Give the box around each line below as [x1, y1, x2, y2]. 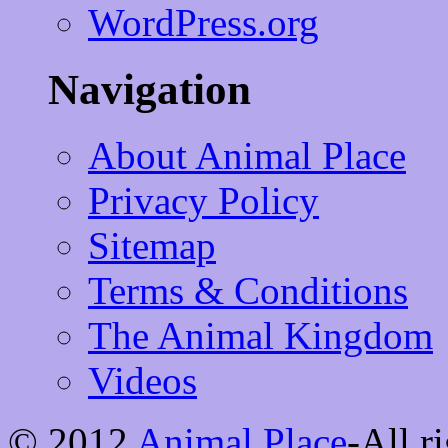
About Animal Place [88, 134, 406, 178]
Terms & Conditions [88, 269, 408, 313]
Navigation [48, 65, 251, 113]
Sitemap [88, 224, 216, 268]
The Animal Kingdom [88, 314, 433, 358]
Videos [88, 359, 197, 403]
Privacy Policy [88, 179, 319, 223]
